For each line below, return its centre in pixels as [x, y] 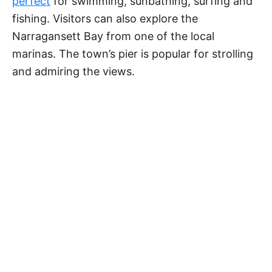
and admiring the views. [73, 72]
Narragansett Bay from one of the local [113, 36]
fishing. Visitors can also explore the [105, 19]
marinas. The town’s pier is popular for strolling [133, 54]
